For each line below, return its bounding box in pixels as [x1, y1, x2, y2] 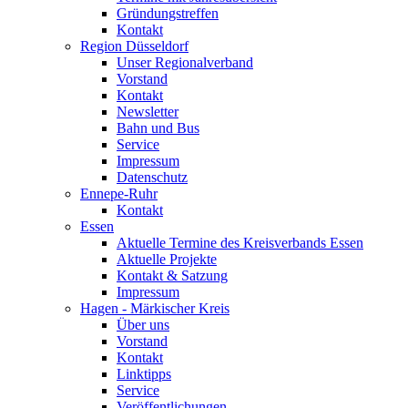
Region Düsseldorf [80, 38, 189, 54]
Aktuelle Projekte [117, 251, 217, 267]
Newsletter [117, 104, 178, 119]
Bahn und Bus [117, 120, 199, 136]
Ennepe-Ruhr [80, 186, 158, 201]
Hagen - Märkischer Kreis [80, 301, 229, 316]
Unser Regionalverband [117, 55, 253, 70]
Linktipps [117, 366, 171, 382]
